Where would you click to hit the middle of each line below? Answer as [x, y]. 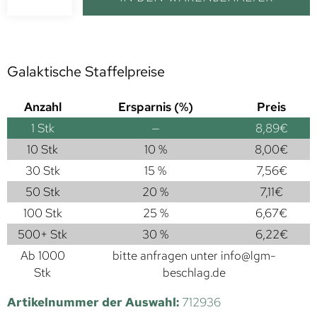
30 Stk [42, 171]
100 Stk [42, 213]
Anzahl [42, 107]
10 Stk [42, 150]
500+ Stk [42, 235]
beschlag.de [194, 273]
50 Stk [42, 192]
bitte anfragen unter [166, 256]
